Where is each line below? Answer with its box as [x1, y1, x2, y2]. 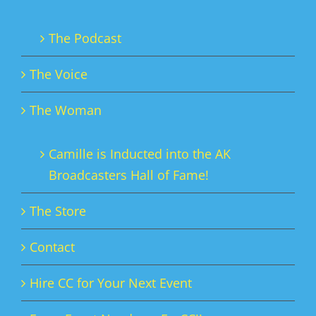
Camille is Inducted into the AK [49, 145, 231, 162]
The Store [30, 202, 86, 219]
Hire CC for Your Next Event [30, 274, 192, 291]
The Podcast [49, 30, 121, 47]
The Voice [30, 66, 87, 83]
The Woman [30, 102, 102, 119]
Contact [30, 238, 75, 255]
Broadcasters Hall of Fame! [49, 166, 209, 183]
